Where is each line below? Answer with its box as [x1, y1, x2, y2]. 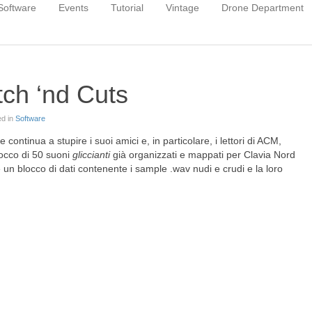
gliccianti [72, 149, 110, 160]
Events [58, 2, 88, 13]
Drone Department [221, 2, 304, 13]
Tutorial [111, 2, 143, 13]
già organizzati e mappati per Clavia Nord [110, 149, 295, 160]
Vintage [166, 2, 199, 13]
